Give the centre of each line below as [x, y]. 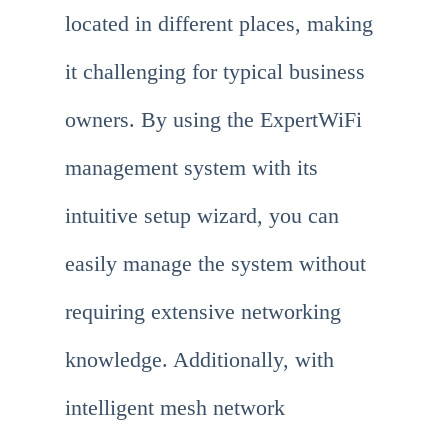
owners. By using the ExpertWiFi [213, 120]
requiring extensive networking [203, 312]
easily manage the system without [215, 264]
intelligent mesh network [175, 408]
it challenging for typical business [215, 72]
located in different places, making [219, 24]
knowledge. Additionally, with [199, 360]
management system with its [191, 168]
